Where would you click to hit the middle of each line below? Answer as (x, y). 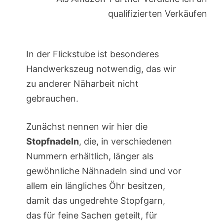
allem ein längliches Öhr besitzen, (95, 186)
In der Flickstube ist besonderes (92, 54)
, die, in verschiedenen (125, 142)
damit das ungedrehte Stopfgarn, (95, 201)
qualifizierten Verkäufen (158, 14)
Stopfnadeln (52, 142)
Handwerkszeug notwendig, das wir (101, 69)
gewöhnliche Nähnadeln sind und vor (104, 171)
